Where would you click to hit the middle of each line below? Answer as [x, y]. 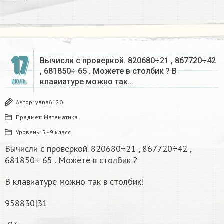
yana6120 [49, 102]
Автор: [26, 102]
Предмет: [30, 117]
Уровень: [29, 132]
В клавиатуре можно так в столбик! [74, 181]
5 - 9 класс [57, 132]
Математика [61, 117]
